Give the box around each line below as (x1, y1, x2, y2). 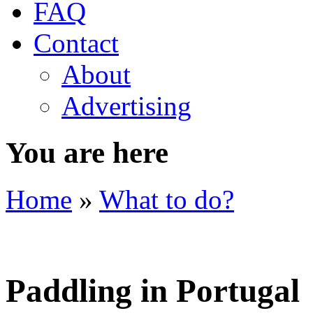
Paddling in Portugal (6, 272, 300, 310)
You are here (6, 136, 168, 169)
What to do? (99, 184, 234, 214)
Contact (34, 28, 119, 58)
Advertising (61, 91, 191, 121)
